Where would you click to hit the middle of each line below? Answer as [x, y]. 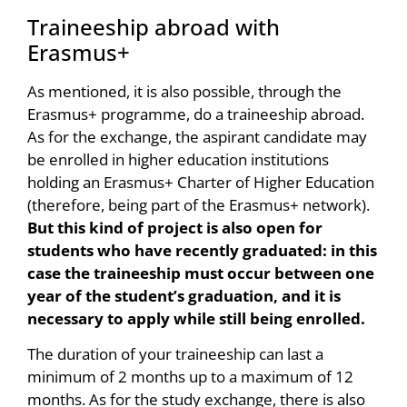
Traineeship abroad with [154, 26]
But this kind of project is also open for [175, 227]
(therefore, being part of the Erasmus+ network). [199, 204]
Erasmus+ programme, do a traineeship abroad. [196, 114]
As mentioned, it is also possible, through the [184, 91]
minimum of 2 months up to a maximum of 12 [190, 377]
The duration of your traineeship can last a [175, 354]
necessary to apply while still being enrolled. [196, 318]
